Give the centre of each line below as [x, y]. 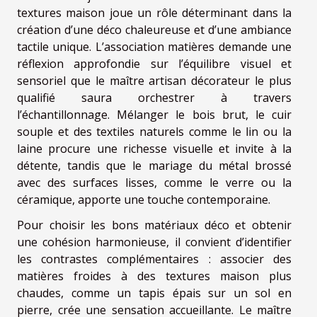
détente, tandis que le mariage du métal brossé [154, 166]
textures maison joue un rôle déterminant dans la [154, 13]
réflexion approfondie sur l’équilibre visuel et [154, 64]
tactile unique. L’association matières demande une [154, 47]
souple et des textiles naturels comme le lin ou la [154, 132]
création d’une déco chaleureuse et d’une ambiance [154, 30]
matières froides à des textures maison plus [154, 276]
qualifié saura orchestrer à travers [154, 98]
